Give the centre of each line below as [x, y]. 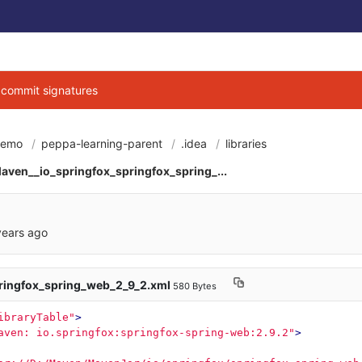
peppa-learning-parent [102, 143]
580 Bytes [195, 286]
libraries [246, 143]
